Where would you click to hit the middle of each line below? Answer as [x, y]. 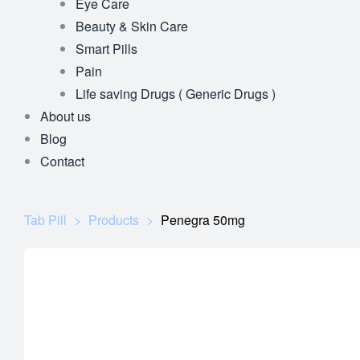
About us [65, 117]
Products [114, 220]
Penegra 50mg [203, 220]
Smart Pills [106, 49]
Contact [62, 162]
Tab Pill [45, 220]
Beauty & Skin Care [132, 27]
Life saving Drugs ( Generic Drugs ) [176, 94]
